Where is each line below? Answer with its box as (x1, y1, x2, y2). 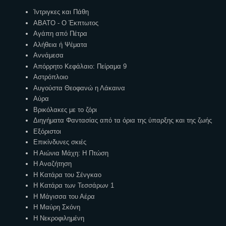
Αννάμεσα (33, 51, 64, 60)
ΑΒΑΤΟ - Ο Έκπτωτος (33, 19, 99, 27)
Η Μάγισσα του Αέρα (33, 192, 95, 200)
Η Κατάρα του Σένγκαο (33, 171, 102, 179)
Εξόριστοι (33, 127, 62, 135)
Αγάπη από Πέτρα (33, 30, 88, 38)
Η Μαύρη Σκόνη (33, 203, 81, 211)
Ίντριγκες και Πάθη (33, 8, 89, 16)
